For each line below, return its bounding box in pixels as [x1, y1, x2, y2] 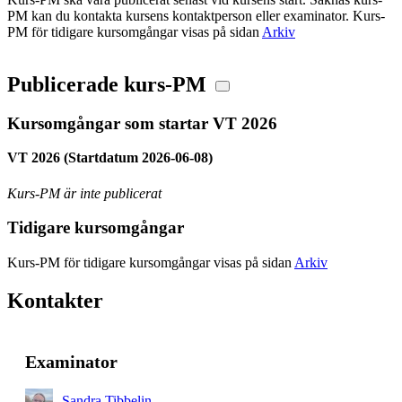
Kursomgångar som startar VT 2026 [7, 113, 277, 133]
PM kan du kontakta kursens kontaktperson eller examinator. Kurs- [7, 8, 385, 24]
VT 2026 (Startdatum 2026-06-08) [7, 150, 213, 166]
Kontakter [7, 289, 103, 313]
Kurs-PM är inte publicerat [7, 185, 162, 201]
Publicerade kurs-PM [7, 72, 206, 96]
